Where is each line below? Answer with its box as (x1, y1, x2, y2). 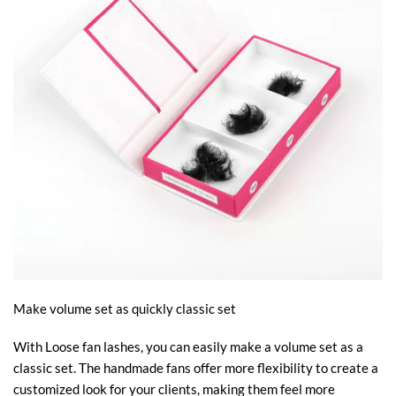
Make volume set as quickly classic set (13, 300, 236, 316)
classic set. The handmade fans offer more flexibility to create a (13, 360, 378, 377)
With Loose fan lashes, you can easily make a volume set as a (13, 339, 363, 355)
